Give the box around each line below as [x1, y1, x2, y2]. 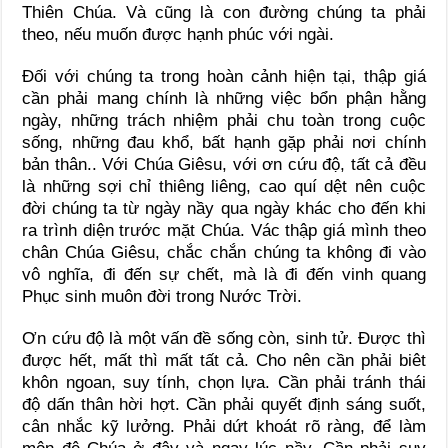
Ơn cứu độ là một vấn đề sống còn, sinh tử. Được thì [22, 328, 426, 348]
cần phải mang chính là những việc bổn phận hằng [22, 88, 426, 108]
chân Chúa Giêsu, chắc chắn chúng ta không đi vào [22, 242, 426, 262]
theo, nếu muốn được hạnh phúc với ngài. [22, 24, 335, 44]
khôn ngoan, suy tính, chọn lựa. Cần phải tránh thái [22, 372, 426, 392]
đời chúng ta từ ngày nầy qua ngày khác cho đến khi [22, 198, 426, 218]
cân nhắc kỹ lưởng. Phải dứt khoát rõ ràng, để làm [22, 416, 426, 436]
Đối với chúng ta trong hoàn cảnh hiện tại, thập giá [22, 66, 426, 86]
